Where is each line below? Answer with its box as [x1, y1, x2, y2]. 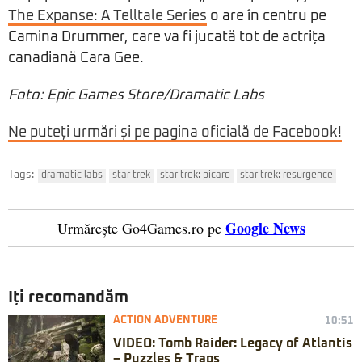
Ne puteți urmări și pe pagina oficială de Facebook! [8, 125, 342, 141]
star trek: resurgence [240, 170, 333, 181]
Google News [225, 217, 305, 239]
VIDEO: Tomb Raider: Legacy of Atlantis [113, 337, 352, 351]
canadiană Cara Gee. [8, 51, 144, 66]
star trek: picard [160, 170, 230, 181]
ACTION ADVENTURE [113, 315, 217, 326]
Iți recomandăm [8, 289, 128, 306]
